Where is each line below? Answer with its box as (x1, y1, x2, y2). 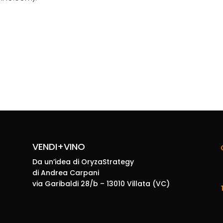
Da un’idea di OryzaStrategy (32, 157, 134, 167)
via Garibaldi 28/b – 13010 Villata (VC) (32, 179, 170, 189)
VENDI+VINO (32, 140, 85, 153)
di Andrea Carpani (32, 168, 99, 178)
